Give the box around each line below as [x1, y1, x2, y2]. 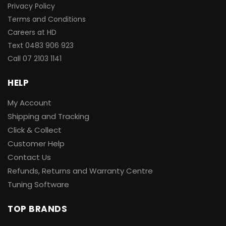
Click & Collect [8, 125, 62, 136]
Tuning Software [8, 179, 69, 190]
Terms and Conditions [8, 14, 86, 25]
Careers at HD [8, 27, 56, 38]
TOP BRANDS [8, 203, 67, 215]
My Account [8, 97, 51, 108]
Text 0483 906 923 [8, 40, 74, 51]
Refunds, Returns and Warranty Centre [8, 165, 153, 177]
